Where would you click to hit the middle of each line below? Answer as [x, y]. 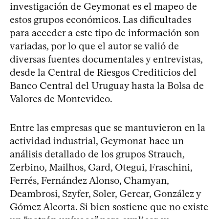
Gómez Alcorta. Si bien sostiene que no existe [109, 207]
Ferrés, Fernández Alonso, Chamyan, [89, 180]
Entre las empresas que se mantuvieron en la [108, 127]
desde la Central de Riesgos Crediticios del [103, 72]
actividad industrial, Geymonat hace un [97, 141]
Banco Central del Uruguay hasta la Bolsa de [107, 85]
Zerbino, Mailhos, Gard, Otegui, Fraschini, [101, 167]
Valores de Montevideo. [61, 99]
